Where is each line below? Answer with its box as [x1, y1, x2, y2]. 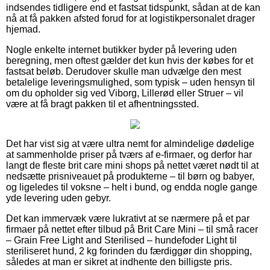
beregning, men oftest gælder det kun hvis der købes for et [6, 55, 253, 66]
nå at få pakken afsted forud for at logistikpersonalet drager [6, 13, 255, 24]
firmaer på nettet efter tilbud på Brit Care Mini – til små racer [6, 224, 258, 234]
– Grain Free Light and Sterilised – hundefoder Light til [6, 234, 237, 245]
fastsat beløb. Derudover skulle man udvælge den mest [6, 66, 241, 77]
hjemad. [6, 24, 40, 34]
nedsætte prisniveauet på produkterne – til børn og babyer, [6, 171, 254, 181]
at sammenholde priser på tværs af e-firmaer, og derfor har [6, 149, 252, 160]
